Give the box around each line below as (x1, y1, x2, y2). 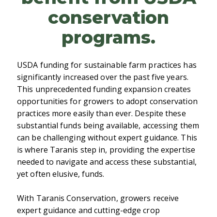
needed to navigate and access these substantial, (17, 156, 197, 168)
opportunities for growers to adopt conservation (17, 96, 198, 107)
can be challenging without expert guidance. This (17, 132, 197, 143)
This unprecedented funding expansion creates (17, 84, 191, 95)
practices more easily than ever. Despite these (17, 108, 186, 119)
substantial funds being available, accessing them (17, 120, 199, 131)
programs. (62, 27, 155, 48)
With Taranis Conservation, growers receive (17, 193, 179, 204)
